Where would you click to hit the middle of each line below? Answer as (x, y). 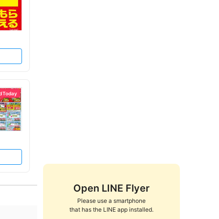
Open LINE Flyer (111, 188)
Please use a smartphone (111, 201)
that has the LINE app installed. (111, 209)
